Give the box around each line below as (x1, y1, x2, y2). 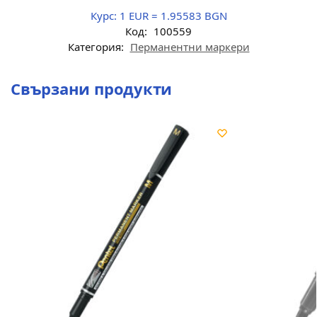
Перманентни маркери (129, 39, 250, 54)
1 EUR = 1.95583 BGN (116, 8, 227, 23)
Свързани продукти (11, 77, 173, 99)
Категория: (67, 39, 127, 54)
